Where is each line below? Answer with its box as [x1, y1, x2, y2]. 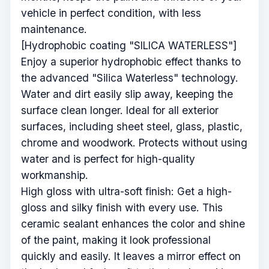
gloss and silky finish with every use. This [21, 201, 223, 214]
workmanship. [21, 169, 88, 182]
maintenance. [21, 23, 87, 36]
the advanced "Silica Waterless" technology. [21, 71, 238, 85]
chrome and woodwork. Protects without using [21, 136, 247, 150]
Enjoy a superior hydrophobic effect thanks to [21, 55, 241, 68]
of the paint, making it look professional [21, 234, 211, 247]
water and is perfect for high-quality [21, 153, 195, 166]
